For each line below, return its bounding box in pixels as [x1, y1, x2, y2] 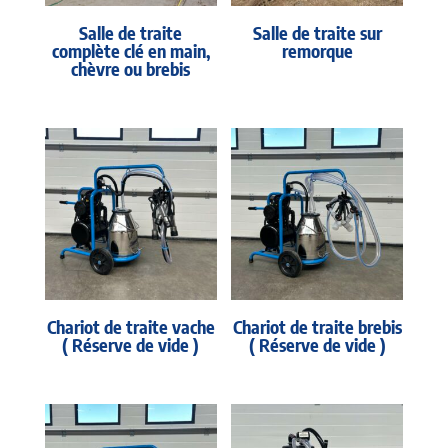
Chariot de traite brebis [232, 315, 402, 339]
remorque [281, 38, 353, 62]
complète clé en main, [51, 38, 210, 62]
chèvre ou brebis [71, 56, 191, 80]
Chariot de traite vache [46, 315, 215, 339]
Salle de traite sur [252, 20, 382, 44]
